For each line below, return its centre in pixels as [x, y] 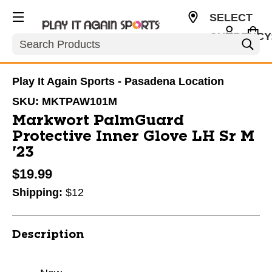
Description [48, 235]
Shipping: [39, 192]
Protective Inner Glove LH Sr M [133, 137]
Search [29, 39]
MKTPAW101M [80, 101]
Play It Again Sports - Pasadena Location [118, 81]
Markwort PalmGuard [98, 121]
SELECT [231, 18]
